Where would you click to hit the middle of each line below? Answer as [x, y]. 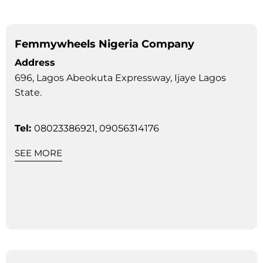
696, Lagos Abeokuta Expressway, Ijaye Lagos [120, 77]
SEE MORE [38, 153]
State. [28, 92]
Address [35, 62]
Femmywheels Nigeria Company [104, 44]
